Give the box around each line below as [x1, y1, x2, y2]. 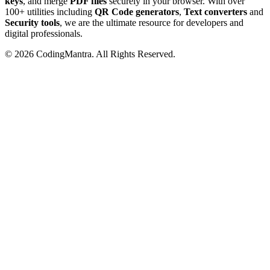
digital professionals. [5, 28, 83, 39]
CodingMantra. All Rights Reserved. [34, 49, 175, 60]
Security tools [5, 17, 60, 28]
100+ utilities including [5, 7, 95, 17]
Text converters [184, 7, 247, 17]
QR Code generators [95, 7, 179, 17]
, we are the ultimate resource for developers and [60, 17, 243, 28]
